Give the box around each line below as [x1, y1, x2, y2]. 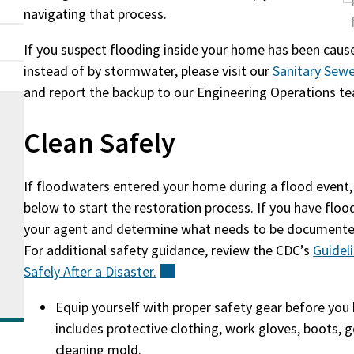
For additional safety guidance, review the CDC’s [24, 241, 314, 259]
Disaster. [105, 262, 157, 281]
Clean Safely [24, 125, 182, 160]
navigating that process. [24, 5, 168, 23]
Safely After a [24, 262, 106, 281]
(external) [175, 262, 232, 281]
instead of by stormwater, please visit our [24, 62, 273, 80]
